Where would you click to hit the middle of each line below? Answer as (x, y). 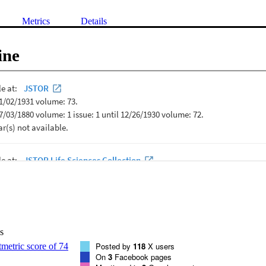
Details (94, 21)
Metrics (36, 21)
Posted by (114, 246)
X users (160, 246)
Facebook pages (142, 256)
